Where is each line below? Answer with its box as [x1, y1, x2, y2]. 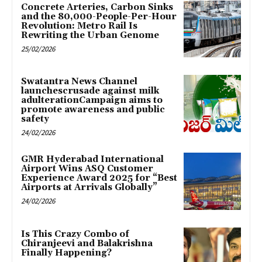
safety [21, 113, 49, 125]
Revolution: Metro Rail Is [21, 20, 137, 32]
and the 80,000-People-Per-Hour [21, 11, 177, 22]
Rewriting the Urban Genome [21, 29, 159, 41]
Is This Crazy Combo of [21, 229, 129, 240]
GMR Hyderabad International [21, 154, 164, 166]
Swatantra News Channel [21, 76, 137, 88]
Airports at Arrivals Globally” [21, 182, 157, 194]
